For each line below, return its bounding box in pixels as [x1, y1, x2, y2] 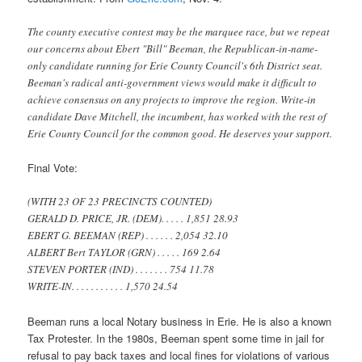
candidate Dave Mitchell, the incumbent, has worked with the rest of [27, 109, 327, 124]
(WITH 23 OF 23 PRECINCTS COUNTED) [27, 194, 213, 209]
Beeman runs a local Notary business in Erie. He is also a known [27, 313, 332, 329]
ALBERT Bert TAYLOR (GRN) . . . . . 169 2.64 [27, 245, 221, 260]
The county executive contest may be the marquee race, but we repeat [27, 24, 330, 40]
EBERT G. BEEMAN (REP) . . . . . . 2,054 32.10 [27, 228, 229, 243]
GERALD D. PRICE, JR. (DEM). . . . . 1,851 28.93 [27, 211, 239, 226]
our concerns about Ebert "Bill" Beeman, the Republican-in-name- [27, 41, 318, 57]
